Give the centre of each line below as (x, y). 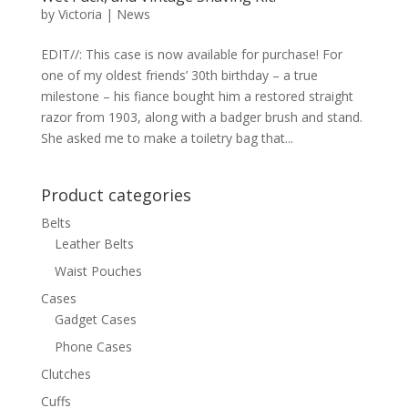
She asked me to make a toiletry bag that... (167, 138)
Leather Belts (94, 244)
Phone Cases (93, 347)
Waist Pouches (98, 271)
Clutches (66, 374)
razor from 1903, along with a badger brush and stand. (201, 117)
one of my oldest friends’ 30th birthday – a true (179, 76)
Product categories (116, 195)
